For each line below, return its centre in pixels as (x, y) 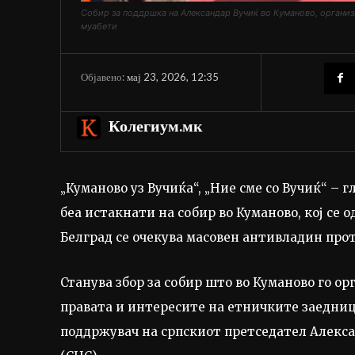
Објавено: (103, 76)
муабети (99, 26)
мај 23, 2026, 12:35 (173, 76)
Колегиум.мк (156, 125)
